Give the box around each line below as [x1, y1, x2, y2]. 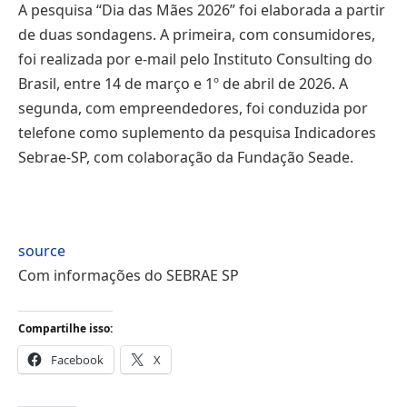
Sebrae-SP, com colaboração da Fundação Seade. [18, 146, 353, 167]
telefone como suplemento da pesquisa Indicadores [18, 122, 376, 143]
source [18, 241, 65, 261]
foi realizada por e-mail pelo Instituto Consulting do [18, 48, 372, 69]
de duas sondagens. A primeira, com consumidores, [18, 24, 375, 45]
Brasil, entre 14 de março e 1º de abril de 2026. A [18, 73, 348, 94]
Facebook [51, 351, 104, 368]
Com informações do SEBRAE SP [18, 265, 239, 285]
